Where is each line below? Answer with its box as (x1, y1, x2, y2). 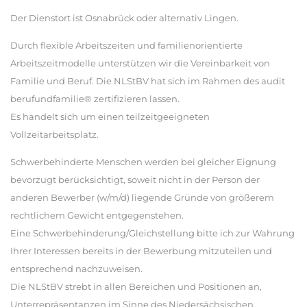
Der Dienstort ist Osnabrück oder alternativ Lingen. (10, 12, 238, 23)
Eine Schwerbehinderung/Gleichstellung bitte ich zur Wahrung (10, 228, 295, 238)
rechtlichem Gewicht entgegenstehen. (10, 210, 184, 221)
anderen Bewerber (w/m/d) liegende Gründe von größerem (10, 192, 274, 203)
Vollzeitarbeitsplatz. (10, 129, 99, 140)
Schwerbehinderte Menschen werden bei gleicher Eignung (10, 156, 276, 167)
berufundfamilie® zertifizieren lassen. (10, 93, 180, 104)
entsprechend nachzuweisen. (10, 263, 143, 274)
